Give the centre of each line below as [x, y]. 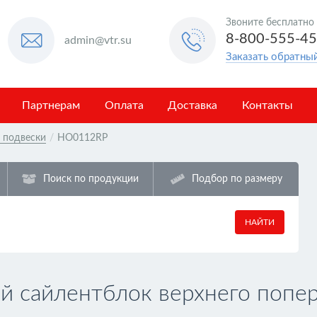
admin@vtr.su [98, 40]
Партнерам [51, 105]
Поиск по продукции [91, 179]
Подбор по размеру [237, 179]
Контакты [268, 105]
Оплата [124, 105]
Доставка [193, 105]
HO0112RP [82, 138]
